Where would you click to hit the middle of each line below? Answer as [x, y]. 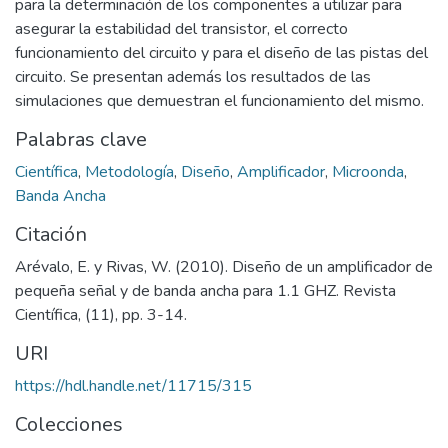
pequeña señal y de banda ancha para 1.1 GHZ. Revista [205, 290]
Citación [51, 234]
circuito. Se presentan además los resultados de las [193, 76]
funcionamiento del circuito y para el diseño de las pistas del [221, 52]
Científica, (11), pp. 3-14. [101, 314]
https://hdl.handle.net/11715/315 [133, 385]
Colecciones [69, 424]
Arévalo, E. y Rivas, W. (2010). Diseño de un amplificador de [224, 266]
